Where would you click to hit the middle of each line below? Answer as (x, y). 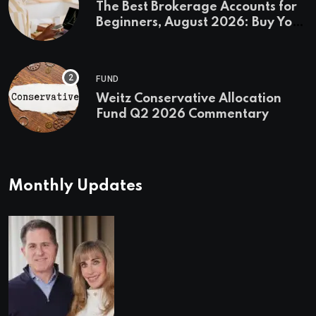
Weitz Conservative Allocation (189, 98)
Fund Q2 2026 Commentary (182, 114)
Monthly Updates (75, 186)
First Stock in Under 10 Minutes (190, 38)
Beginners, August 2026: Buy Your (201, 22)
